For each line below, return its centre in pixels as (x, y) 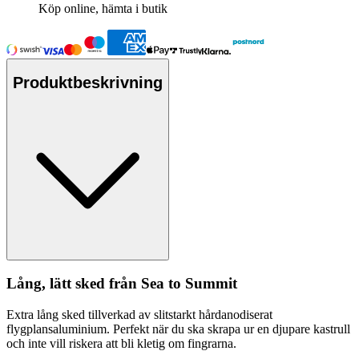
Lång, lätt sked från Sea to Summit (122, 284)
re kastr (319, 329)
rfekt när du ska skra (177, 329)
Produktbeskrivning (88, 83)
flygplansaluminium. (60, 329)
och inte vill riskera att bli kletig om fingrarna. (123, 344)
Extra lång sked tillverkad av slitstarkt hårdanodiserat (139, 315)
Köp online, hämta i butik (103, 9)
